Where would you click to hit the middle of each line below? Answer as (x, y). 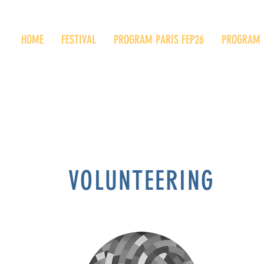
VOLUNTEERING (141, 181)
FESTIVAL (78, 39)
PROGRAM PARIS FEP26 (159, 39)
